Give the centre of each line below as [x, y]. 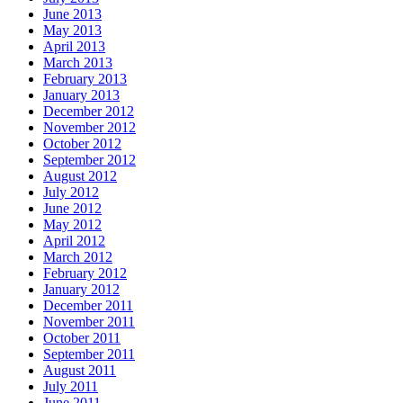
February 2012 [85, 273]
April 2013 [74, 47]
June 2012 [72, 209]
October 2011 [82, 338]
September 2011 [89, 354]
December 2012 [89, 112]
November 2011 [89, 322]
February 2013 [85, 79]
